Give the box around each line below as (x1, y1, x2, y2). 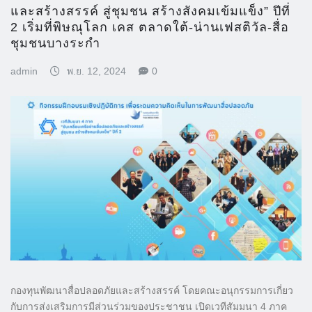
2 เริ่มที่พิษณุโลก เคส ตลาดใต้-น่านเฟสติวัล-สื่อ (10, 19, 289, 34)
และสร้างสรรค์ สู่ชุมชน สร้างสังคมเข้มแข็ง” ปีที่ (10, 3, 290, 18)
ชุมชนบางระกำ (10, 36, 100, 50)
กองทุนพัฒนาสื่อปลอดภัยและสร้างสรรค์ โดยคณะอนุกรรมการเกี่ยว (10, 284, 293, 296)
